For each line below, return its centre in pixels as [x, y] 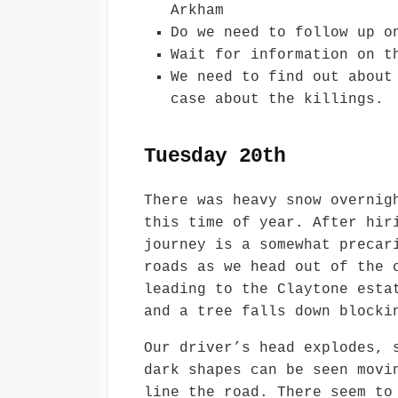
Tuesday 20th [215, 156]
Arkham [197, 11]
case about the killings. [277, 100]
